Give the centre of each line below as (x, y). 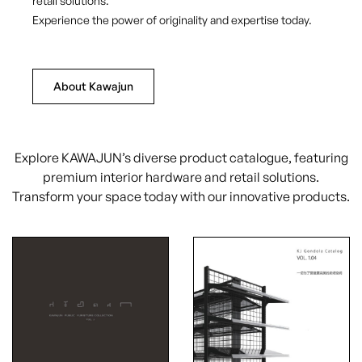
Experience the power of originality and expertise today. (172, 19)
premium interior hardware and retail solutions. (181, 177)
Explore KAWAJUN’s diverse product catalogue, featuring (181, 157)
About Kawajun (93, 86)
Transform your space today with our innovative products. (181, 196)
